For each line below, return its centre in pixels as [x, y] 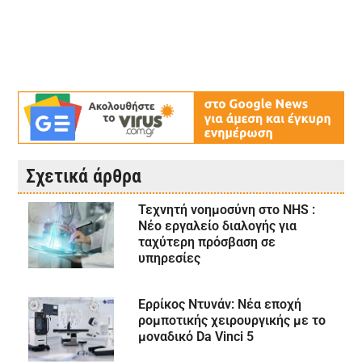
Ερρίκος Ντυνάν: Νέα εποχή [219, 305]
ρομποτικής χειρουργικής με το [232, 321]
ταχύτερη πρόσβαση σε [206, 242]
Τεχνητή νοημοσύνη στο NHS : [226, 210]
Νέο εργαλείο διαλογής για [217, 226]
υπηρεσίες [169, 259]
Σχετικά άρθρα [84, 177]
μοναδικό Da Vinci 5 [196, 337]
